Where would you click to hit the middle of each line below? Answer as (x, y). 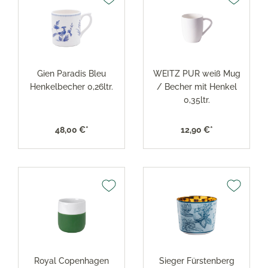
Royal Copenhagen (71, 261)
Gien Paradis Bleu (71, 73)
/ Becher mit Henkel (197, 86)
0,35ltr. (197, 100)
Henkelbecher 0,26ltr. (71, 86)
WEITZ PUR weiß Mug (197, 73)
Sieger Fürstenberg (197, 261)
